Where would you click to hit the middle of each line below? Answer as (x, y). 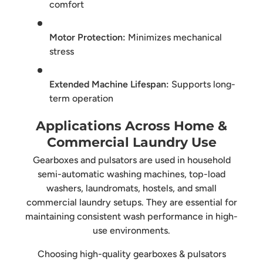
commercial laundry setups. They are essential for (131, 203)
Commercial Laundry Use (131, 142)
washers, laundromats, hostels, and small (131, 188)
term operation (81, 99)
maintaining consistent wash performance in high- (131, 217)
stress (62, 52)
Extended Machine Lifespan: (109, 85)
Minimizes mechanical (174, 38)
